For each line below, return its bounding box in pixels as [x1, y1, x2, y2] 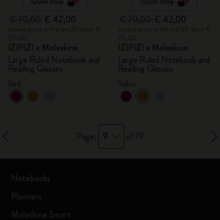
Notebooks [11, 172, 51, 185]
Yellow [118, 78, 137, 89]
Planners [11, 190, 42, 203]
